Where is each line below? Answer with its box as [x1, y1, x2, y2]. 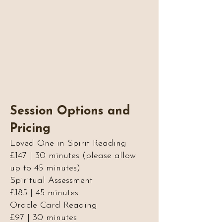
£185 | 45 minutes [10, 188, 78, 198]
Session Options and [10, 105, 130, 117]
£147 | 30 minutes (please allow [10, 151, 136, 161]
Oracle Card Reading [10, 201, 97, 210]
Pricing [10, 122, 51, 135]
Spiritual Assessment [10, 176, 93, 185]
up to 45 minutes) [10, 164, 80, 173]
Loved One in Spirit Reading [10, 139, 126, 148]
